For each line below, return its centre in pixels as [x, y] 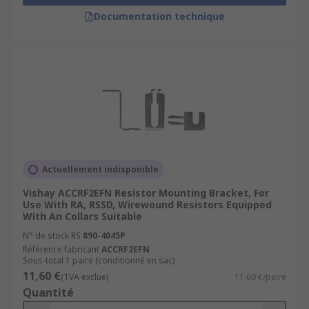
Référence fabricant [61, 249]
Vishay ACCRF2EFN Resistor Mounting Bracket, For [146, 193]
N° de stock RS [52, 236]
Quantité [48, 292]
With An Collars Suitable [82, 216]
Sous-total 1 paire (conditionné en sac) [99, 260]
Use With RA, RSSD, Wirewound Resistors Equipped [147, 205]
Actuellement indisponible [100, 169]
